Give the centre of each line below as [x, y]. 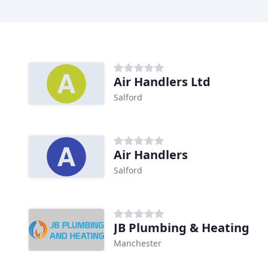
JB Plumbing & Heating [182, 228]
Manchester [138, 243]
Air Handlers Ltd [162, 82]
